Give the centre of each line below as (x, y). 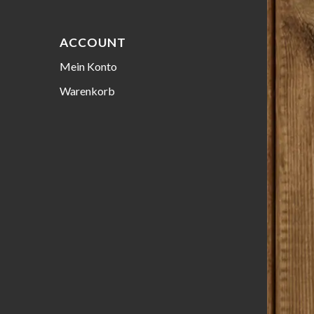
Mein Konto (89, 67)
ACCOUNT (93, 43)
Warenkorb (88, 91)
